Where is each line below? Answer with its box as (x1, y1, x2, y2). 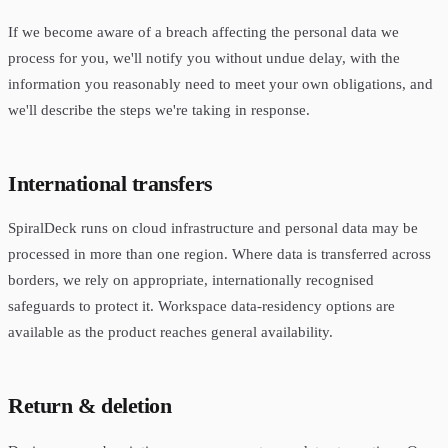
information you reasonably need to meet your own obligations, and (8, 74, 433, 92)
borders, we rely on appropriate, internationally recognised (8, 271, 374, 289)
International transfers (8, 170, 213, 196)
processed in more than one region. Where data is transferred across (8, 245, 431, 263)
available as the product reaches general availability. (8, 323, 333, 341)
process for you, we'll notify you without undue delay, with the (8, 48, 400, 66)
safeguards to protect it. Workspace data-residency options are (8, 297, 395, 315)
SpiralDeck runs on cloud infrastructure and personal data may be (8, 219, 418, 237)
